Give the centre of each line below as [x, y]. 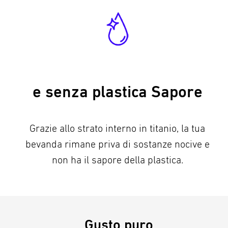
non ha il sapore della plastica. [117, 160]
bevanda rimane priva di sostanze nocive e [117, 145]
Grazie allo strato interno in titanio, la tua [118, 129]
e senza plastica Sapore [117, 92]
